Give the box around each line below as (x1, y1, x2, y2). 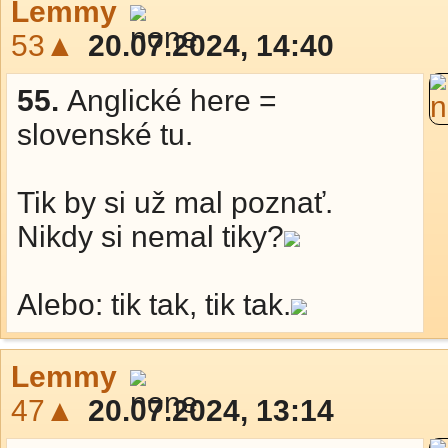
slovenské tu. (17, 118, 193, 151)
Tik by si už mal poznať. (17, 186, 333, 219)
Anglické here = (67, 84, 277, 117)
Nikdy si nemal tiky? (17, 220, 284, 253)
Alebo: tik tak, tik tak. (17, 288, 291, 321)
